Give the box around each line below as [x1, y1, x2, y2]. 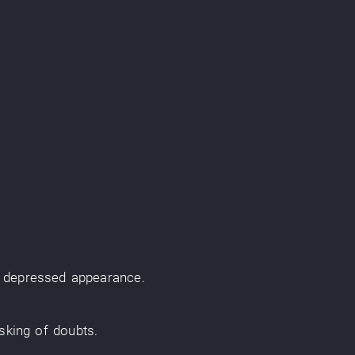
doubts [53, 323, 95, 338]
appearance [71, 269, 142, 285]
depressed [3, 269, 67, 285]
